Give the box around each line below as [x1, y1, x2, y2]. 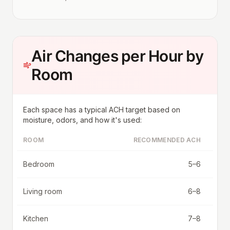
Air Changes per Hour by [31, 46, 203, 65]
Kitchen [23, 214, 48, 223]
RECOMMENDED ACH [133, 136, 201, 144]
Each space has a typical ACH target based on [23, 105, 180, 114]
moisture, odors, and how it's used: [23, 115, 142, 124]
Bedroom [23, 159, 54, 168]
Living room [23, 186, 62, 196]
